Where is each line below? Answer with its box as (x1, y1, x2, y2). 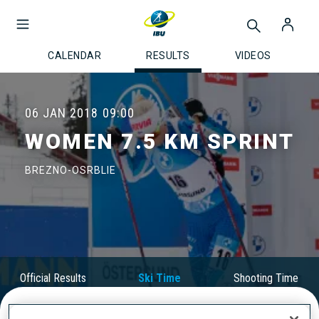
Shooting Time (233, 271, 298, 285)
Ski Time (137, 271, 181, 285)
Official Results (20, 271, 87, 285)
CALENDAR (48, 50, 102, 61)
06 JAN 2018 (25, 105, 98, 120)
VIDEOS (234, 50, 271, 61)
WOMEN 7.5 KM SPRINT (25, 129, 295, 154)
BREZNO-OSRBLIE (25, 164, 116, 176)
